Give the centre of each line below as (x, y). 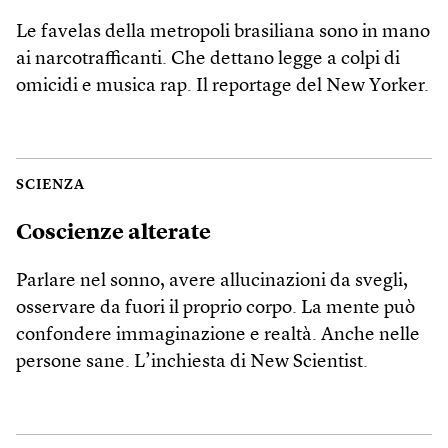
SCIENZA (50, 185)
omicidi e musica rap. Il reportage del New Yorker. (222, 86)
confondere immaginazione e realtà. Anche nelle (218, 335)
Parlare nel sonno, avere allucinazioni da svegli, (212, 281)
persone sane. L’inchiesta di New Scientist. (192, 362)
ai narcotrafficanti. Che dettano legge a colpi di (208, 59)
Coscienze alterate (113, 232)
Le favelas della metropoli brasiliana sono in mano (223, 32)
